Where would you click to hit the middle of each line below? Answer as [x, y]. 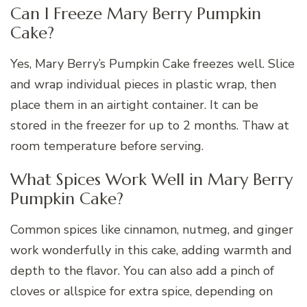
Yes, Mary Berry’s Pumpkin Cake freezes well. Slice [152, 63]
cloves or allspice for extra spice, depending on [142, 291]
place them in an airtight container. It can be [134, 105]
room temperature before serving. [107, 146]
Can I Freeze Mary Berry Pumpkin [136, 13]
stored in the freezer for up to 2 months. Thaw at [150, 125]
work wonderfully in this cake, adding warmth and [151, 250]
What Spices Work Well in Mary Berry [151, 179]
